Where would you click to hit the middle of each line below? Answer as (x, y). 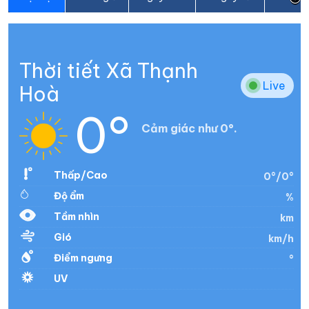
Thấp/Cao (81, 175)
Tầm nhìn (77, 216)
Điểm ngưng (83, 258)
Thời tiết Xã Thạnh (109, 70)
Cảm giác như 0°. (189, 128)
